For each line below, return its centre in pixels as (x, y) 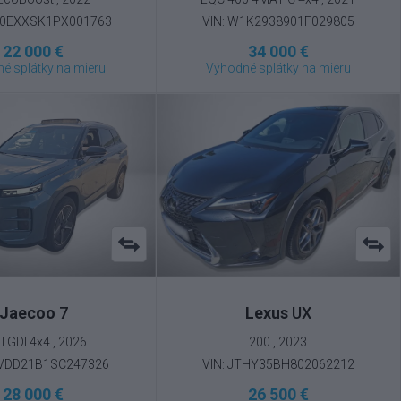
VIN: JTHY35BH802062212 (278, 364)
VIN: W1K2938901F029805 (278, 22)
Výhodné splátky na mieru (278, 68)
